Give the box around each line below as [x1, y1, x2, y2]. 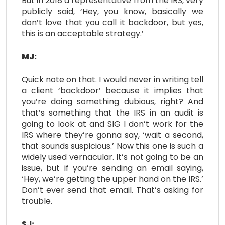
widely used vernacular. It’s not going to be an [22, 151, 203, 163]
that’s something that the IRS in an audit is [22, 106, 203, 119]
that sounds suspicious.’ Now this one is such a [22, 140, 203, 152]
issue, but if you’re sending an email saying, [22, 162, 203, 174]
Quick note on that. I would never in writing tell [22, 73, 203, 85]
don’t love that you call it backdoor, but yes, [22, 16, 203, 28]
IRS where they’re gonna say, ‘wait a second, [22, 129, 203, 141]
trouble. [22, 195, 52, 207]
